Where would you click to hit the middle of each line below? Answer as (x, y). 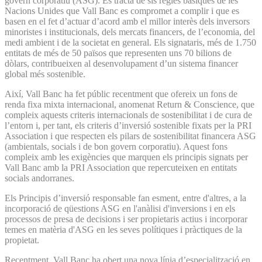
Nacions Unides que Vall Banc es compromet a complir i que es (122, 11)
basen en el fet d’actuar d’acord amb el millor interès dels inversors (127, 21)
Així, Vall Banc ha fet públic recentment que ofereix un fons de (121, 94)
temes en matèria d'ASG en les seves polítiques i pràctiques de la (123, 229)
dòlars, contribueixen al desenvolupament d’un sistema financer (121, 63)
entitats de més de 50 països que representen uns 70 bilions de (118, 53)
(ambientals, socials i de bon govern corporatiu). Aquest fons (116, 146)
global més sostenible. (45, 74)
